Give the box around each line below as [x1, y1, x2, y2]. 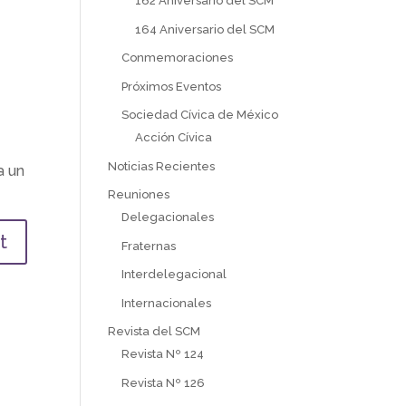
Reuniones [108, 188, 170, 201]
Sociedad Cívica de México [121, 108, 279, 121]
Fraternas [121, 238, 177, 253]
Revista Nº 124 [121, 347, 205, 361]
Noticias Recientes [108, 159, 216, 173]
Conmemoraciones [121, 51, 234, 64]
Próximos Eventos [121, 79, 222, 93]
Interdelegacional [121, 267, 227, 281]
